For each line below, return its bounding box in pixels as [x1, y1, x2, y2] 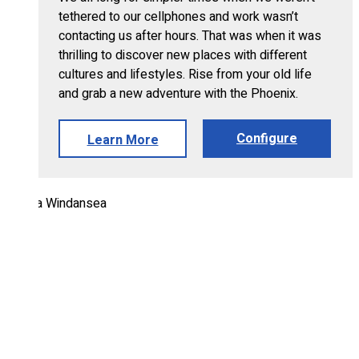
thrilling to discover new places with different [58, 46, 307, 66]
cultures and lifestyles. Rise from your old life [58, 65, 312, 85]
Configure [236, 129, 297, 149]
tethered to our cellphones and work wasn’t [58, 7, 298, 27]
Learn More [87, 131, 159, 151]
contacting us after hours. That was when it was [58, 26, 321, 46]
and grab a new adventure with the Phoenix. [58, 84, 298, 104]
